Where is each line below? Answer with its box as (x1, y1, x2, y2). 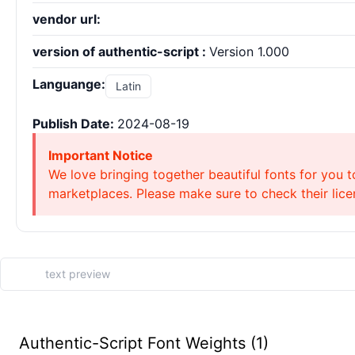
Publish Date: (32, 116, 117, 132)
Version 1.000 (209, 44, 289, 59)
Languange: (32, 76, 105, 92)
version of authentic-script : (32, 44, 209, 59)
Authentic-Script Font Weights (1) (19, 334, 269, 353)
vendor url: (32, 11, 101, 27)
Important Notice (48, 147, 153, 163)
